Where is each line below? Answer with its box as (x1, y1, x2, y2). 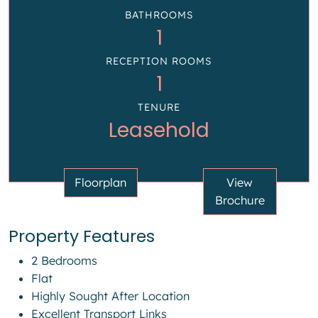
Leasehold (109, 116, 209, 145)
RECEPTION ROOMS (106, 55, 212, 68)
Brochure (214, 193, 265, 208)
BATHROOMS (124, 9, 194, 22)
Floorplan (75, 175, 127, 190)
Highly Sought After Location (31, 289, 190, 304)
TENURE (138, 101, 180, 114)
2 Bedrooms (31, 253, 97, 268)
